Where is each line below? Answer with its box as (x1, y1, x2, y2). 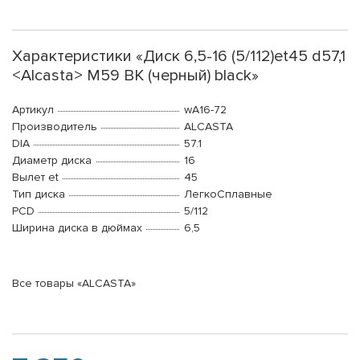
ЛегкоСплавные (184, 187, 272, 202)
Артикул (12, 103, 54, 117)
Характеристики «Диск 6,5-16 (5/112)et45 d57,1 (12, 47, 346, 67)
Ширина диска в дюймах (12, 221, 142, 235)
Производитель (12, 120, 97, 134)
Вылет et (12, 170, 59, 185)
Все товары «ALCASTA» (12, 276, 136, 291)
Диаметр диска (12, 153, 92, 168)
